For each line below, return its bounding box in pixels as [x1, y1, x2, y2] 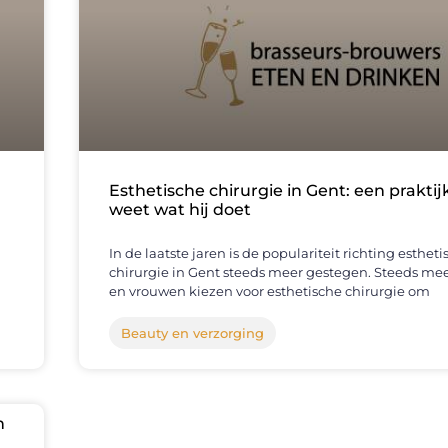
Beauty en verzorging [121, 325, 264, 342]
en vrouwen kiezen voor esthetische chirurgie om [109, 283, 430, 300]
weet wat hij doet [109, 200, 251, 220]
